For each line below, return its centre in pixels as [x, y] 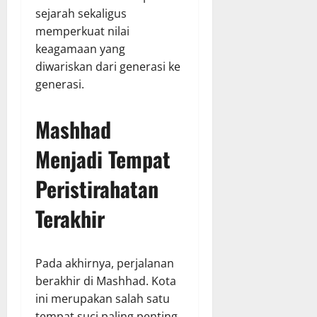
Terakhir [70, 218]
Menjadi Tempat [103, 158]
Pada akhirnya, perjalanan [105, 263]
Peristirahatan [97, 188]
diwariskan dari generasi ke [108, 66]
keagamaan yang [80, 48]
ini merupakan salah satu [103, 298]
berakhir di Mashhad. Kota [106, 281]
